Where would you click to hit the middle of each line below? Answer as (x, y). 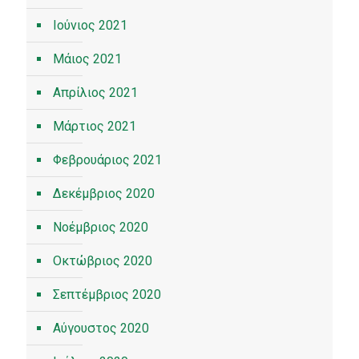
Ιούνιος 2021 (90, 25)
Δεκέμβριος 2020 (104, 194)
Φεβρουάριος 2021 (107, 160)
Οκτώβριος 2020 (103, 261)
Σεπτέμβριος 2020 (107, 294)
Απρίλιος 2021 (95, 93)
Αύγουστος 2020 (101, 328)
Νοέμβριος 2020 (101, 227)
